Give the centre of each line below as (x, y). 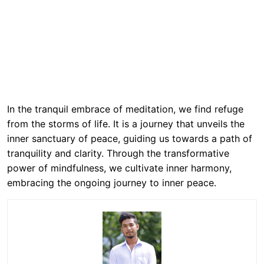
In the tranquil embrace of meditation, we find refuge (125, 109)
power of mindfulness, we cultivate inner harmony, (119, 168)
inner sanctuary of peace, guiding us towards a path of (130, 138)
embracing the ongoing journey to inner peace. (112, 183)
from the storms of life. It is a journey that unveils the (126, 124)
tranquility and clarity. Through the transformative (118, 153)
